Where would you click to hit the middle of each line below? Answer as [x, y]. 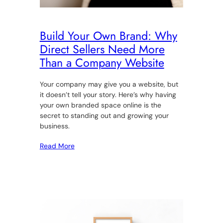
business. [55, 126]
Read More [57, 146]
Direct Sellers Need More [102, 49]
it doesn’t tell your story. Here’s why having [108, 95]
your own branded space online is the [100, 105]
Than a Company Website [102, 62]
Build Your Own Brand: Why [108, 36]
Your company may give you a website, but [109, 84]
